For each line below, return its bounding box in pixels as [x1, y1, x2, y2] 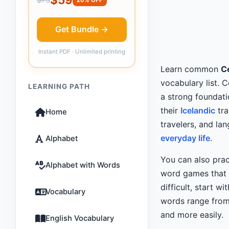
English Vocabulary [45, 214, 114, 223]
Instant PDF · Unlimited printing [38, 48, 125, 55]
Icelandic [180, 105, 215, 116]
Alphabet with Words [45, 161, 120, 170]
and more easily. [161, 210, 223, 220]
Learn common [161, 64, 221, 74]
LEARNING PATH [28, 82, 90, 90]
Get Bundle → [55, 24, 108, 34]
